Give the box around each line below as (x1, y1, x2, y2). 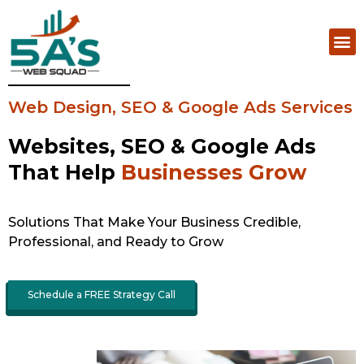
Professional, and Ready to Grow (8, 234, 223, 250)
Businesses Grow (121, 159, 306, 184)
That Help (8, 159, 121, 184)
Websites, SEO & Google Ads (8, 133, 316, 158)
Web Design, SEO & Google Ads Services (8, 97, 353, 117)
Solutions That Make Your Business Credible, (8, 214, 301, 231)
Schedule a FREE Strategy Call (28, 288, 175, 301)
